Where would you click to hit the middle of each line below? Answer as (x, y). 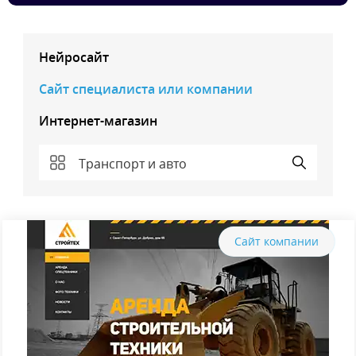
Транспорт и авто (133, 164)
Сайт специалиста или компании (146, 89)
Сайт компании (276, 241)
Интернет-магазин (98, 121)
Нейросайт (74, 57)
